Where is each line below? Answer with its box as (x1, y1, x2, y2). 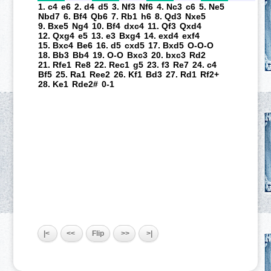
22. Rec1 (94, 60, 130, 70)
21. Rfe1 (38, 60, 72, 70)
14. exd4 (144, 31, 179, 41)
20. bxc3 (151, 50, 186, 60)
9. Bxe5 (38, 21, 69, 31)
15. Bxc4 (38, 41, 74, 50)
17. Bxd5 (148, 41, 184, 50)
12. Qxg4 (38, 31, 75, 41)
